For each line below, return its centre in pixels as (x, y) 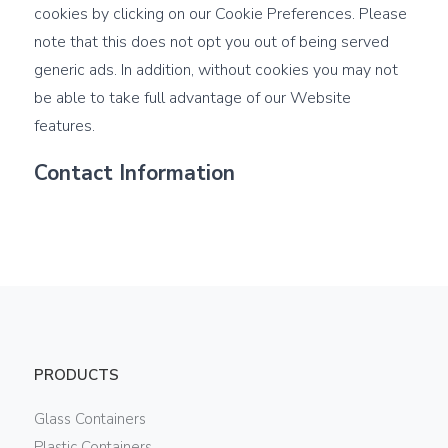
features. (64, 126)
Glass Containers (89, 418)
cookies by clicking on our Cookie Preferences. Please (220, 14)
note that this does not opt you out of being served (211, 42)
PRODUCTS (76, 374)
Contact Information (134, 172)
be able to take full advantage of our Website (192, 98)
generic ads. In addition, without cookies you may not (215, 70)
